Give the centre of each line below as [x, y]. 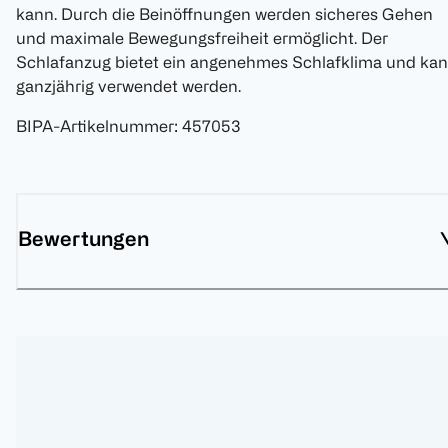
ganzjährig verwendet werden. [128, 86]
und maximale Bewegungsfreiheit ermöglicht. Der [202, 38]
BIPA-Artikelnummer [95, 126]
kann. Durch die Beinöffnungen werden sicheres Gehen [224, 14]
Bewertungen [83, 239]
